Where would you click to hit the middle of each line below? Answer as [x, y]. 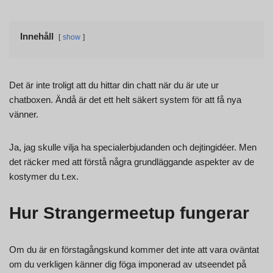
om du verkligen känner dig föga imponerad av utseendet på [128, 264]
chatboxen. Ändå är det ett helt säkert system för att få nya [125, 100]
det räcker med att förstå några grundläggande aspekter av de [132, 162]
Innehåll [37, 37]
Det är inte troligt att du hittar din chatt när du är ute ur [114, 85]
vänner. [24, 115]
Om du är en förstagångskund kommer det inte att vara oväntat [134, 250]
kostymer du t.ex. [44, 177]
